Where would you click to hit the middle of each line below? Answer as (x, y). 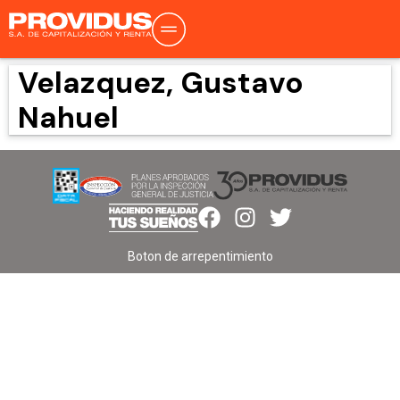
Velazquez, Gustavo (161, 83)
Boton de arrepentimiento (200, 256)
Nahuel (68, 117)
